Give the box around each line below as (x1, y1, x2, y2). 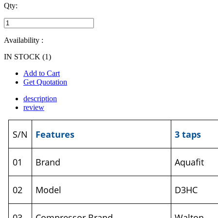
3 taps (175, 128, 201, 140)
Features (36, 128, 75, 140)
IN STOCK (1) (4, 53, 51, 61)
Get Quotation (23, 78, 67, 87)
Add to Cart (23, 69, 60, 78)
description (23, 94, 57, 103)
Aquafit (175, 156, 204, 168)
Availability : (4, 36, 43, 45)
